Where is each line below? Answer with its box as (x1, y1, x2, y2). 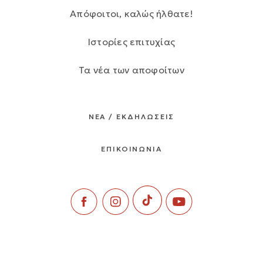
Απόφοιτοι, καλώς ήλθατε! (70, 7, 193, 19)
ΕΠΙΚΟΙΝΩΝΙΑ (100, 144, 163, 153)
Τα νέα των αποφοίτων (79, 63, 184, 76)
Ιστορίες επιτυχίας (87, 35, 176, 48)
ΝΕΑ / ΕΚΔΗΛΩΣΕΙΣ (88, 112, 175, 121)
